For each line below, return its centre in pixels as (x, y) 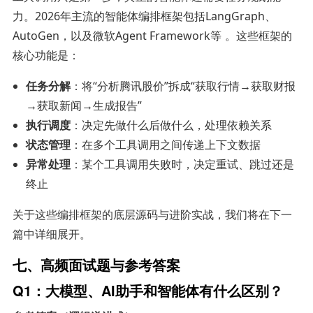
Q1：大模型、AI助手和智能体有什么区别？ (147, 290)
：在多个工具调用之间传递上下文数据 (166, 144)
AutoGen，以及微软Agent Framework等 (117, 35)
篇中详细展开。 (51, 234)
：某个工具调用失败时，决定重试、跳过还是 (183, 164)
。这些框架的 (258, 35)
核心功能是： (46, 55)
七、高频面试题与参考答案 (96, 264)
